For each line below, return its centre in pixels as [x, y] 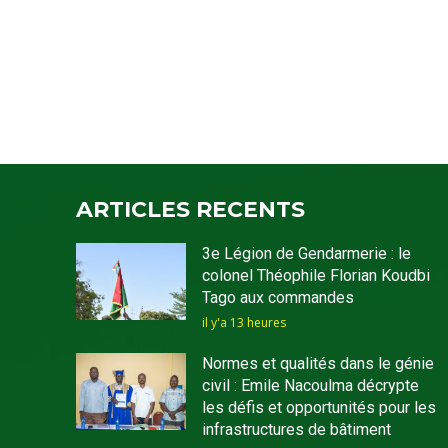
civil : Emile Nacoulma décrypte [310, 386]
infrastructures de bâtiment [296, 430]
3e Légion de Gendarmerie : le [306, 254]
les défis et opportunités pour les [318, 408]
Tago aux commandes [277, 298]
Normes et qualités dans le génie [317, 364]
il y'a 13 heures [243, 323]
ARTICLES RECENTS [190, 210]
